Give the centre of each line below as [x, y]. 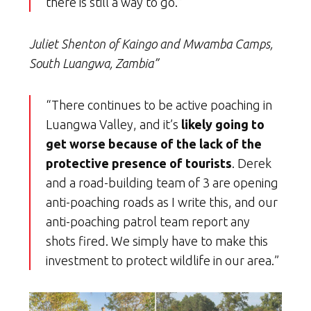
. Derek [252, 163]
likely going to [223, 124]
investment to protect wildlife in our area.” [162, 260]
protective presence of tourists [139, 163]
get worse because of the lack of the [154, 143]
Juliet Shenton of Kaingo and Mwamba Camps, [151, 43]
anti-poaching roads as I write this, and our [162, 202]
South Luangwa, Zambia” [94, 63]
